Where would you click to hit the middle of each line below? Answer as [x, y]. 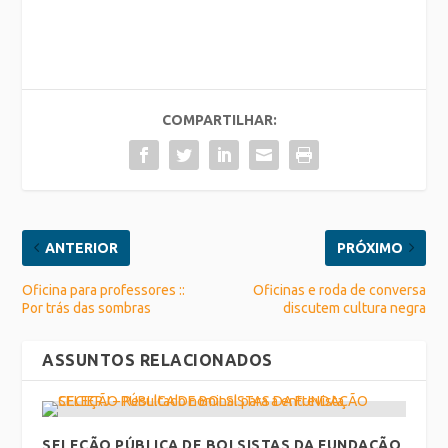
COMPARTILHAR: [219, 119]
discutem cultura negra [354, 307]
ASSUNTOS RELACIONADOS [157, 359]
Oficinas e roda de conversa [339, 289]
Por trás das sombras [87, 307]
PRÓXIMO [369, 247]
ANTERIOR [82, 247]
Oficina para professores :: [104, 289]
